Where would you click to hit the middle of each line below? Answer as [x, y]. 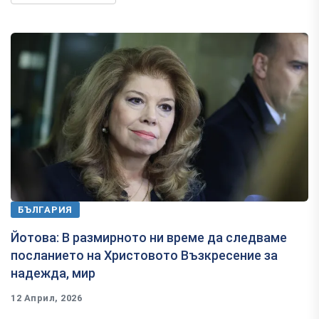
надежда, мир [53, 273]
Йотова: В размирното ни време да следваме [149, 237]
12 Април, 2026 [47, 298]
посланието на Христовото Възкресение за [144, 255]
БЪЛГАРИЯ [46, 209]
